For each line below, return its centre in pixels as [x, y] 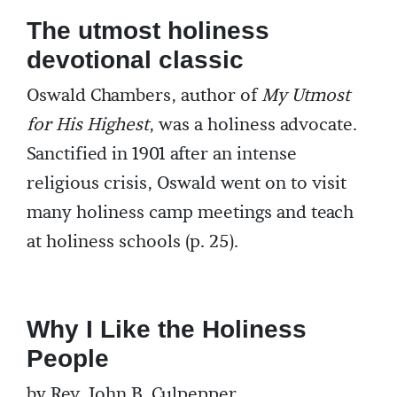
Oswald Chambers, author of [144, 96]
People [68, 358]
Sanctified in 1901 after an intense [162, 154]
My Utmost [306, 96]
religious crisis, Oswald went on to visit [187, 183]
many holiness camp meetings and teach [190, 213]
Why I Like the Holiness [167, 329]
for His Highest [88, 125]
